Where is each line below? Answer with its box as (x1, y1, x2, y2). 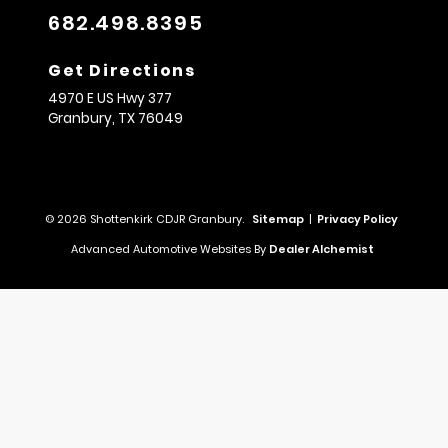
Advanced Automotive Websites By (71, 240, 266, 257)
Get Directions (48, 58, 196, 82)
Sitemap (252, 210, 304, 227)
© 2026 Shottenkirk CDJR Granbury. (45, 210, 247, 227)
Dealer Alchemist (269, 240, 374, 257)
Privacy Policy (317, 210, 398, 227)
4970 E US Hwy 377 (48, 88, 172, 108)
